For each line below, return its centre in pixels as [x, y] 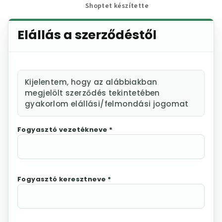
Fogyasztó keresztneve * [64, 179]
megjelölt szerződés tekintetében [92, 93]
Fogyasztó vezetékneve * [65, 130]
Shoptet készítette [117, 6]
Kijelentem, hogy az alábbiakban [91, 82]
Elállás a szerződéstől [87, 35]
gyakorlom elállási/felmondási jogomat [107, 104]
